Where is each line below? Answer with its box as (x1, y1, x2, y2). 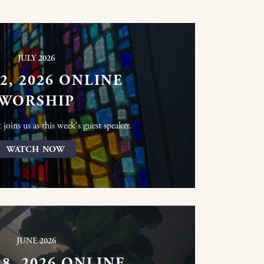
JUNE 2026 (16, 236, 56, 247)
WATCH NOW (6, 144, 66, 156)
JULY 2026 (17, 53, 55, 64)
